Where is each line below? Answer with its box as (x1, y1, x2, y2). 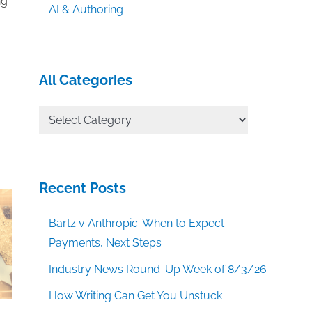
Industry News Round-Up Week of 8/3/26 (49, 263, 267, 276)
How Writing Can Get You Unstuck (49, 289, 223, 303)
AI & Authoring (49, 3, 124, 17)
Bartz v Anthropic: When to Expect (49, 217, 225, 231)
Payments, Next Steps (49, 236, 162, 250)
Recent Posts (39, 180, 126, 197)
